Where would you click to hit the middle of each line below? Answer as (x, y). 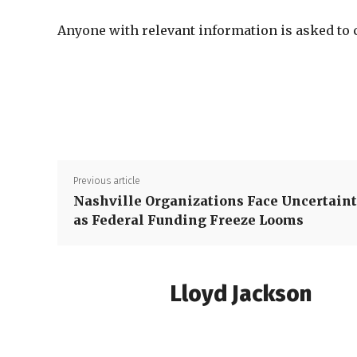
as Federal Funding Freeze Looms (188, 220)
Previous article (107, 181)
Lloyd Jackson (241, 294)
